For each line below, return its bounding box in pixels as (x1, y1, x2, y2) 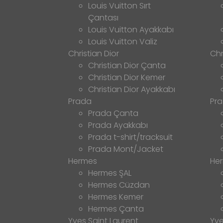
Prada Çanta (88, 107, 138, 119)
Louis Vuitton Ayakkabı (88, 23, 174, 35)
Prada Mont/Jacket (88, 143, 163, 155)
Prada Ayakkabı (88, 119, 148, 131)
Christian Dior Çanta (88, 59, 166, 71)
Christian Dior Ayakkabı (88, 83, 175, 95)
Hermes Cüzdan (88, 179, 150, 191)
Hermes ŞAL (88, 167, 131, 179)
